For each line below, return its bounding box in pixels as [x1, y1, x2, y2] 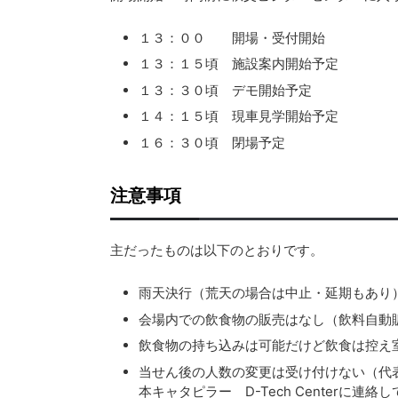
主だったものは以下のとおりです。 [109, 242, 323, 259]
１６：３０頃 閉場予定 [138, 133, 285, 151]
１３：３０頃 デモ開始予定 [138, 81, 312, 99]
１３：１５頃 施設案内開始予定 [138, 55, 338, 73]
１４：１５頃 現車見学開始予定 [138, 107, 338, 125]
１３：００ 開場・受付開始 [138, 28, 325, 46]
